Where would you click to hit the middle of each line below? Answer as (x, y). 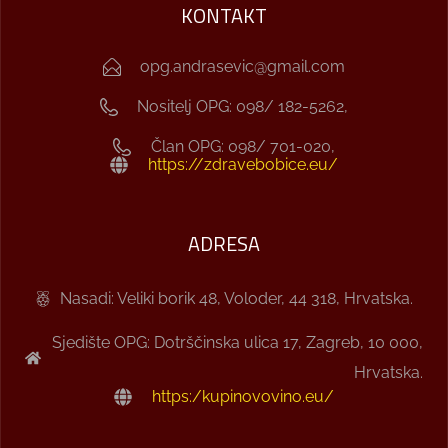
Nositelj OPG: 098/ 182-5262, (243, 106)
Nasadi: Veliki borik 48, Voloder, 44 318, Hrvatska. (236, 298)
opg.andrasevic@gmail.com (243, 66)
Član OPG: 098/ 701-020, (242, 146)
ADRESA (224, 243)
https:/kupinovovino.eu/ (242, 396)
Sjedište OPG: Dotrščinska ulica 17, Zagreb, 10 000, (237, 342)
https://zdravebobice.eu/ (242, 164)
